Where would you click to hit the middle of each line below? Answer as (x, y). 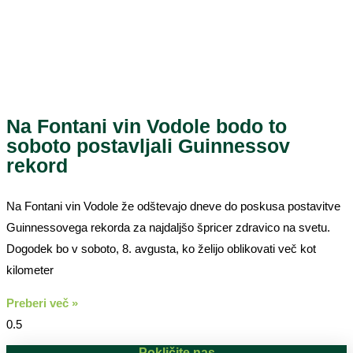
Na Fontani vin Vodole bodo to (147, 126)
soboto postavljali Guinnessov (148, 145)
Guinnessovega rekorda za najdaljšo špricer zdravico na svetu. (168, 227)
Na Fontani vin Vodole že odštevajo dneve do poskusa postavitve (173, 206)
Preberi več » (42, 303)
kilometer (30, 269)
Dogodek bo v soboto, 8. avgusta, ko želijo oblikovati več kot (161, 248)
